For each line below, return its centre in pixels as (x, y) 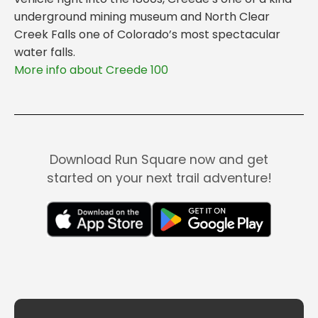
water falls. (45, 52)
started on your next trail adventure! (159, 178)
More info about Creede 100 (91, 70)
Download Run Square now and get (159, 159)
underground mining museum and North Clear (142, 16)
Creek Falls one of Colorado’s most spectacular (147, 34)
